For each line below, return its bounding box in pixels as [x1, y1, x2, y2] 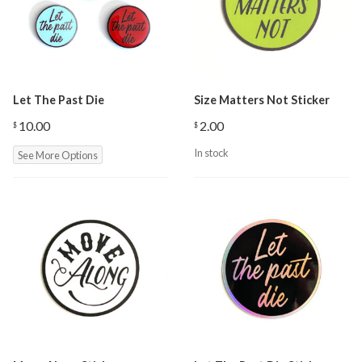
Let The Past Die [13, 93, 104, 107]
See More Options [18, 149, 98, 162]
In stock [194, 146, 229, 159]
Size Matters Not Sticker [194, 93, 330, 107]
